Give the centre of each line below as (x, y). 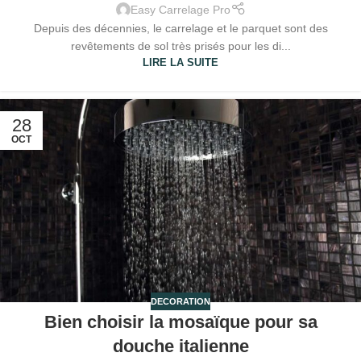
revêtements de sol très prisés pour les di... (180, 46)
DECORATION (180, 301)
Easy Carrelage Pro (180, 9)
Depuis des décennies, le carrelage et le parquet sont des (180, 28)
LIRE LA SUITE (180, 62)
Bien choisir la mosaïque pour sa (180, 322)
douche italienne (180, 346)
